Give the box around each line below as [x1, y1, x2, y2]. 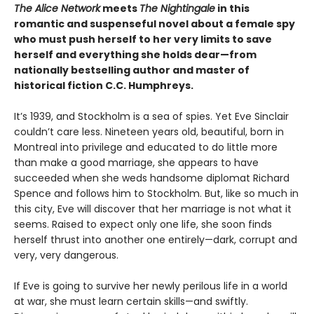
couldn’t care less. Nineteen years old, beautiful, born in [14, 125, 284, 139]
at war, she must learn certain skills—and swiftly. [14, 294, 248, 309]
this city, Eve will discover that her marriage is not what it [14, 202, 292, 217]
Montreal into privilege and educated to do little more [14, 140, 278, 155]
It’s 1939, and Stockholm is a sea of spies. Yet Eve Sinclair [14, 109, 289, 124]
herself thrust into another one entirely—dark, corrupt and [14, 233, 297, 247]
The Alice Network [14, 1, 100, 16]
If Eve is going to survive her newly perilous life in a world [14, 279, 287, 294]
